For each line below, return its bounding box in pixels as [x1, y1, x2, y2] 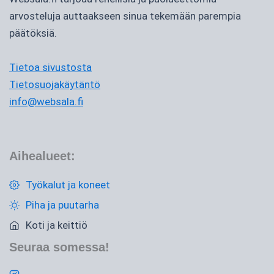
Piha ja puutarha [26, 199, 99, 212]
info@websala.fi [9, 95, 83, 108]
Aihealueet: [9, 149, 75, 163]
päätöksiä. [9, 26, 57, 39]
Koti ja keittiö [26, 219, 87, 232]
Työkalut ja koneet [26, 179, 110, 191]
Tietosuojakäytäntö [9, 78, 100, 91]
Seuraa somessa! [9, 240, 109, 254]
